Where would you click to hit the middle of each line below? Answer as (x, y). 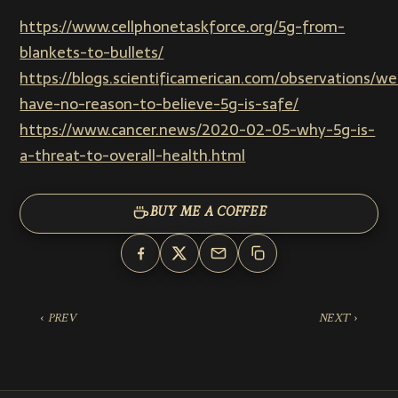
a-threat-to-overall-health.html (133, 155)
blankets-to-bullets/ (92, 52)
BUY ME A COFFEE (208, 213)
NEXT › (339, 318)
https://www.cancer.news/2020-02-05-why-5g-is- (198, 129)
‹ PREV (58, 318)
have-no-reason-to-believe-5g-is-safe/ (159, 103)
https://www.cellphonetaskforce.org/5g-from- (183, 26)
